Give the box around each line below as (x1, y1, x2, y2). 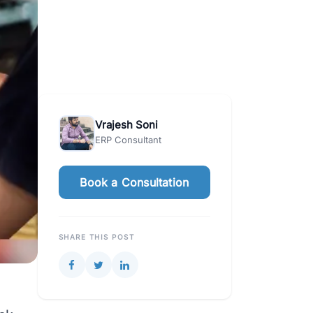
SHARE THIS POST (58, 232, 134, 241)
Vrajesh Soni (94, 117, 158, 131)
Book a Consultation (80, 175, 189, 189)
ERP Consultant (94, 134, 161, 145)
